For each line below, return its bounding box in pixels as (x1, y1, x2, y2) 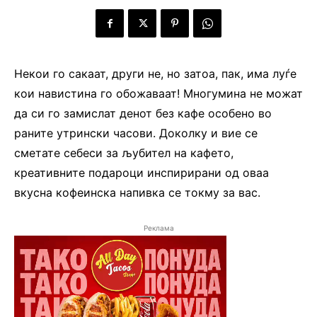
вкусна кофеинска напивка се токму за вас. (14, 185, 260, 200)
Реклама (143, 224, 174, 233)
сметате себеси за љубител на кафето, (14, 146, 234, 161)
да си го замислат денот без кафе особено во (14, 106, 272, 121)
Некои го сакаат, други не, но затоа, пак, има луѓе (14, 67, 296, 81)
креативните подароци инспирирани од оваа (14, 166, 269, 180)
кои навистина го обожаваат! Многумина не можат (14, 86, 303, 101)
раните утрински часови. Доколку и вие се (14, 126, 258, 141)
